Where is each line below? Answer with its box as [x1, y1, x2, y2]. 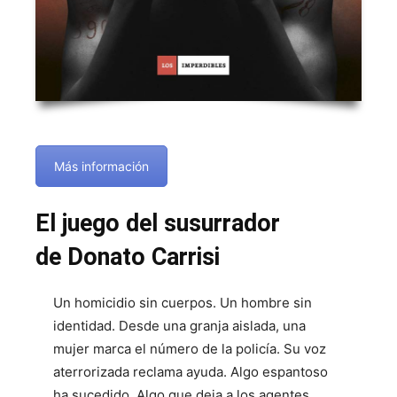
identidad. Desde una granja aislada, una [53, 316, 306, 334]
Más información [54, 159, 149, 175]
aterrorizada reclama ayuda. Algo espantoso [53, 362, 328, 380]
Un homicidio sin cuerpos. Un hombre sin [53, 293, 312, 311]
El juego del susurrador [35, 208, 280, 237]
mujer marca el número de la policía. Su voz [53, 339, 326, 357]
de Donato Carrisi [35, 242, 220, 271]
